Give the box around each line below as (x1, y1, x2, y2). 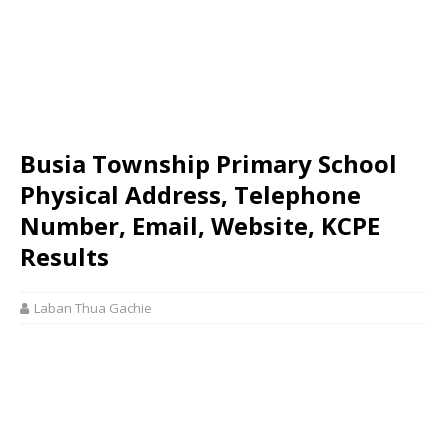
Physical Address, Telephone (20, 178, 361, 211)
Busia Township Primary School (20, 147, 397, 180)
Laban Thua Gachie (34, 299, 152, 317)
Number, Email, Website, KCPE (20, 209, 380, 242)
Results (20, 240, 109, 273)
